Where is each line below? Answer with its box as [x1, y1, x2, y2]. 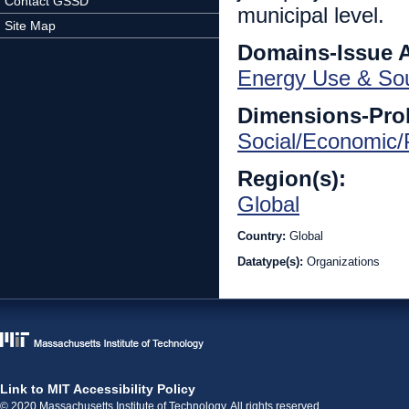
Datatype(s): [237, 255, 307, 268]
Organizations [307, 255, 380, 268]
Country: [237, 229, 289, 243]
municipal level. [237, 3, 384, 27]
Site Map [5, 18, 56, 33]
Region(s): [237, 166, 352, 191]
